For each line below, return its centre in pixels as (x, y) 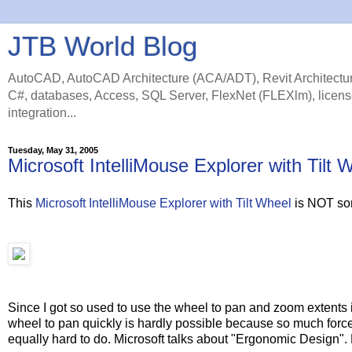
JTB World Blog (103, 46)
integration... (42, 113)
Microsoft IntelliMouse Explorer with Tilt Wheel (163, 203)
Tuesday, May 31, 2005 (53, 150)
